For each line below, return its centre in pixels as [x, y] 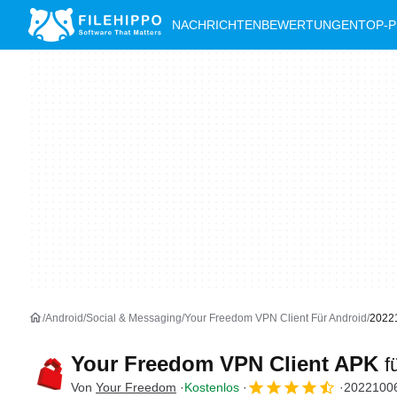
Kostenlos [212, 387]
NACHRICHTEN [217, 25]
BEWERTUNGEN [310, 25]
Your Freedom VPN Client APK [228, 364]
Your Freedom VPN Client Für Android [276, 318]
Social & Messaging [134, 318]
